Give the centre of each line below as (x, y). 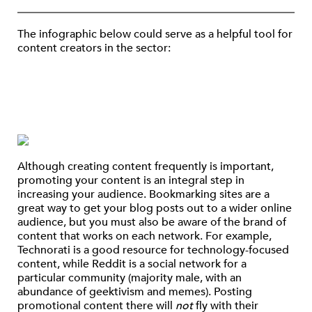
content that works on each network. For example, (145, 236)
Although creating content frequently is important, (146, 166)
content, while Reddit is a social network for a (132, 264)
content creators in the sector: (94, 48)
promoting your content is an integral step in (131, 180)
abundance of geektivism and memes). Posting (135, 291)
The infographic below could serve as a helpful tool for (155, 34)
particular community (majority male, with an (130, 278)
